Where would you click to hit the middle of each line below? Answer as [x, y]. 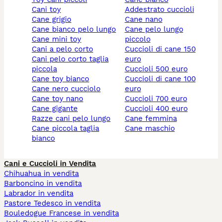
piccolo [138, 39]
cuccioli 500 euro [159, 69]
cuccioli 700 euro [158, 99]
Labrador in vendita [39, 194]
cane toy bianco [63, 79]
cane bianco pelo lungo [76, 29]
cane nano [146, 20]
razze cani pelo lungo [74, 119]
